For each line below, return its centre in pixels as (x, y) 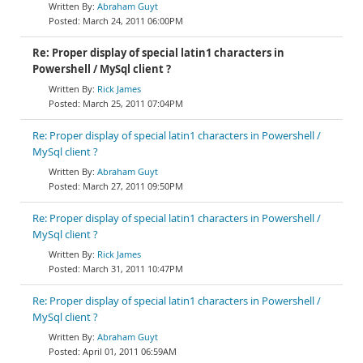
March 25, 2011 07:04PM (133, 103)
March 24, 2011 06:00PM (133, 21)
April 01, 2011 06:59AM (130, 351)
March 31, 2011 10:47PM (133, 269)
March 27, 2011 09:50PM (133, 186)
